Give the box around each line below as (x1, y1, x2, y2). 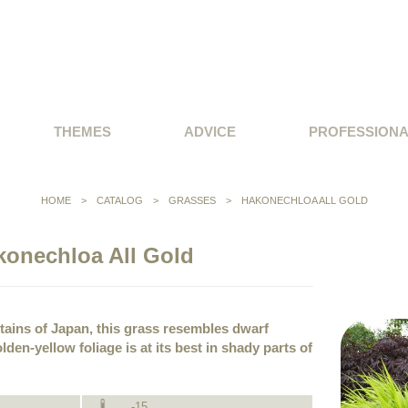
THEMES (54, 124, 111, 139)
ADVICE (184, 124, 236, 139)
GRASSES (168, 195, 216, 206)
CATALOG (96, 195, 146, 206)
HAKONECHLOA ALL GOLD (240, 195, 368, 206)
